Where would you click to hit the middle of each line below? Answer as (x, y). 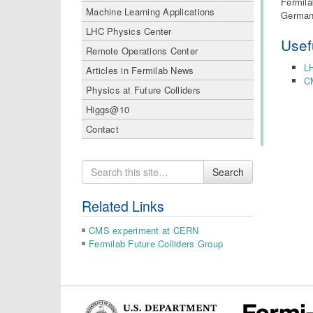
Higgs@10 (108, 109)
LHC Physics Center (129, 31)
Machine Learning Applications (151, 12)
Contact (102, 129)
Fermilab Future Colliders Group (156, 243)
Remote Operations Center (142, 51)
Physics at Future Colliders (144, 90)
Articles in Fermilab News (140, 70)
